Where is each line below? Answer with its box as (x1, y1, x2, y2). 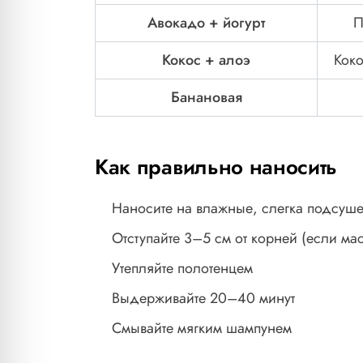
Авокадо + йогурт (147, 12, 265, 34)
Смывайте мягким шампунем (112, 318, 292, 340)
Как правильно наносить (95, 152, 338, 183)
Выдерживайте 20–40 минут (112, 288, 295, 310)
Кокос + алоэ (162, 49, 250, 71)
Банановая (170, 87, 242, 109)
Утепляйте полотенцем (112, 258, 253, 280)
